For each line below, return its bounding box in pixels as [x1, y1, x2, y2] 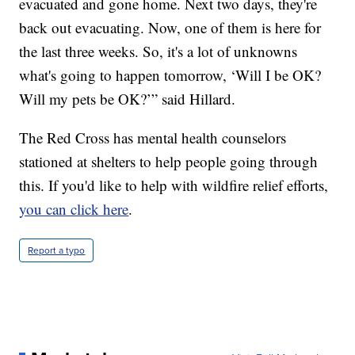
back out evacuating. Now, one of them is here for [19, 17, 322, 37]
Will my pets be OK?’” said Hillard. [19, 88, 236, 109]
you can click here [19, 198, 129, 219]
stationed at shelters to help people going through [19, 151, 319, 171]
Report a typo [28, 242, 86, 258]
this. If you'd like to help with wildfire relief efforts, [19, 174, 329, 195]
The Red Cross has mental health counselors [19, 127, 287, 147]
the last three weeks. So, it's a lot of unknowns [19, 40, 298, 61]
